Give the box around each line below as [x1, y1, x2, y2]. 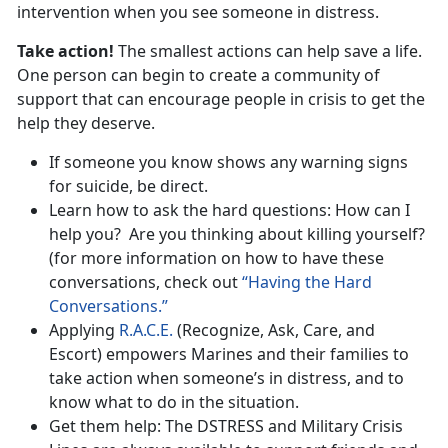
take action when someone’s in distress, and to [49, 367, 404, 390]
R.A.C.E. [119, 319, 173, 342]
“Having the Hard [242, 271, 372, 294]
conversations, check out [49, 271, 242, 294]
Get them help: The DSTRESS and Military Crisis [49, 415, 403, 438]
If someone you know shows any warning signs [49, 151, 408, 174]
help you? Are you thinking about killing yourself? [49, 223, 425, 246]
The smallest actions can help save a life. [118, 40, 422, 63]
